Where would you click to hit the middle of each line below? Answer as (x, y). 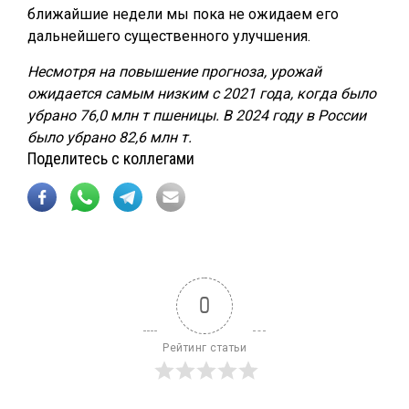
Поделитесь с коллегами (111, 158)
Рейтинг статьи (204, 348)
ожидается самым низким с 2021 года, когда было (202, 94)
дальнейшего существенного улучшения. (169, 36)
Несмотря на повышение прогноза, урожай (174, 72)
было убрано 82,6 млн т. (110, 137)
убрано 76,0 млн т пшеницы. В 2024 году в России (197, 115)
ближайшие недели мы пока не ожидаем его (183, 14)
